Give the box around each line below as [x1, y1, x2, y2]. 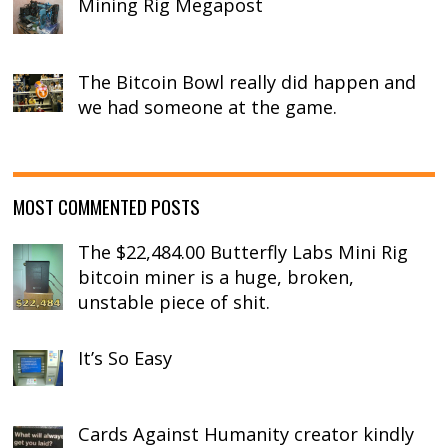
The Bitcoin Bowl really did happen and [78, 70, 417, 95]
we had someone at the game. [78, 95, 338, 120]
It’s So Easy [78, 345, 173, 370]
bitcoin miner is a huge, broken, [78, 264, 355, 289]
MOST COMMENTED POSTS [13, 191, 201, 220]
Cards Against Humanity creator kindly [78, 422, 415, 446]
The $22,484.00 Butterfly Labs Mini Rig [78, 239, 409, 264]
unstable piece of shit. [78, 289, 271, 314]
